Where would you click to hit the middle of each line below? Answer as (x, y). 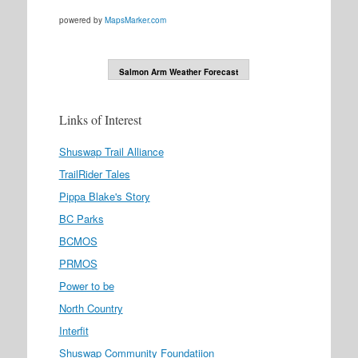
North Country (91, 308)
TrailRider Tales (94, 174)
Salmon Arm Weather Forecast (179, 72)
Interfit (74, 330)
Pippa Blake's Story (104, 196)
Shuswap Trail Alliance (111, 151)
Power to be (86, 286)
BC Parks (81, 219)
